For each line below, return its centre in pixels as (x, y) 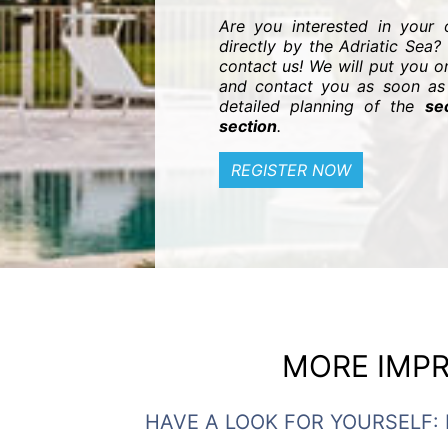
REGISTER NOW (290, 170)
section (247, 126)
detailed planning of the (321, 106)
